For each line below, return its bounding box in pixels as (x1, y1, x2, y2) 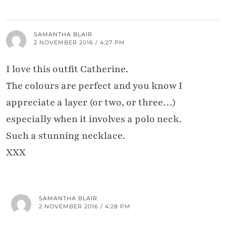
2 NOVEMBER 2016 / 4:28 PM (39, 203, 131, 210)
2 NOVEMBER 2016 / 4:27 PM (34, 39, 125, 46)
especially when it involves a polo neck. (6, 112, 182, 126)
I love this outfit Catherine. (6, 63, 128, 76)
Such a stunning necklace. (6, 129, 125, 143)
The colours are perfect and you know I (6, 79, 183, 93)
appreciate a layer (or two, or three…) (6, 96, 176, 109)
